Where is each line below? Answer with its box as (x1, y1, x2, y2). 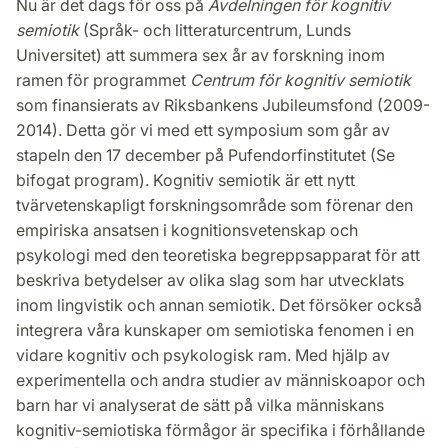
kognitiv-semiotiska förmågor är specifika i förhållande (16, 420, 425, 441)
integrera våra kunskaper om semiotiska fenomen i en (16, 320, 414, 341)
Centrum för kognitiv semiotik (190, 70, 411, 91)
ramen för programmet (16, 70, 190, 91)
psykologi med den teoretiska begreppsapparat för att (16, 245, 420, 266)
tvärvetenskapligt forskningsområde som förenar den (16, 195, 413, 216)
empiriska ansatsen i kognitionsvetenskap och (16, 220, 358, 241)
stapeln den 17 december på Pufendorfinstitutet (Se (16, 145, 395, 166)
